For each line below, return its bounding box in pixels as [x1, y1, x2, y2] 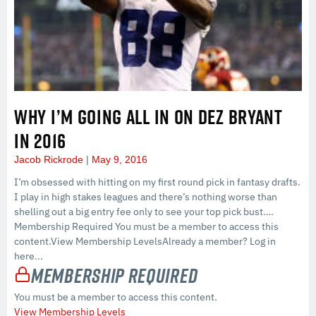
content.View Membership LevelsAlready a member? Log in [14, 235, 276, 248]
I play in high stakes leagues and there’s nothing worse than [14, 190, 277, 204]
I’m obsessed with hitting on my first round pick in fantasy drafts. [14, 176, 300, 189]
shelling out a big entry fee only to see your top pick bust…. [14, 205, 274, 219]
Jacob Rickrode [14, 154, 86, 166]
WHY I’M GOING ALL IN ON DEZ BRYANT [14, 102, 283, 132]
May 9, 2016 [89, 154, 147, 166]
